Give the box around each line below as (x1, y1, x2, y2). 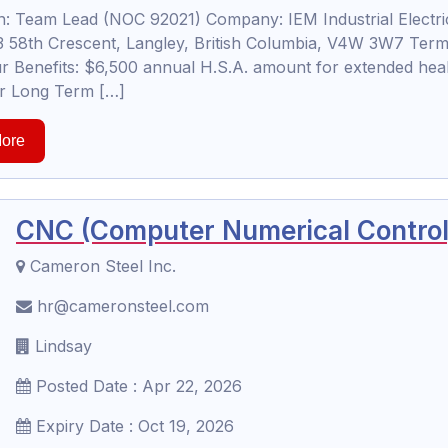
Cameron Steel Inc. (25, 256, 176, 276)
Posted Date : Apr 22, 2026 (31, 376, 242, 396)
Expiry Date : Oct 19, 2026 (31, 416, 234, 436)
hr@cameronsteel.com (32, 296, 209, 316)
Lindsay (30, 336, 92, 356)
